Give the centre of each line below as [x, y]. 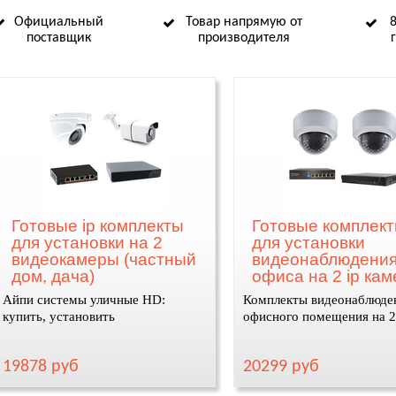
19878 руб [40, 367]
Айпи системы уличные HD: [84, 300]
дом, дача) [53, 276]
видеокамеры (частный [103, 259]
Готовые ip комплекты [97, 226]
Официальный [58, 22]
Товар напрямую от [244, 22]
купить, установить [58, 316]
